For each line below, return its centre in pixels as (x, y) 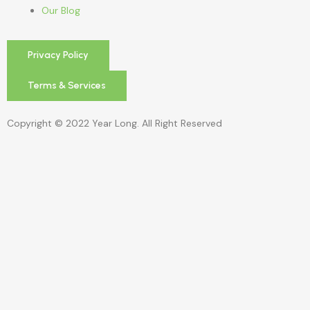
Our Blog (61, 10)
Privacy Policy (58, 55)
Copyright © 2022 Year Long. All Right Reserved (115, 123)
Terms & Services (67, 85)
